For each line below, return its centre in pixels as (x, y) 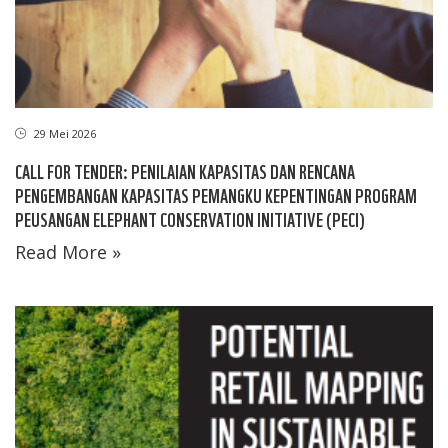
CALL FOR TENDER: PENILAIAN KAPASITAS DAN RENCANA (185, 171)
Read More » (68, 252)
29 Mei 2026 (63, 134)
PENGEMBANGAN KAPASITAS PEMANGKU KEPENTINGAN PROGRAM (216, 195)
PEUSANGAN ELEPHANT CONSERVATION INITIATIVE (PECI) (190, 219)
